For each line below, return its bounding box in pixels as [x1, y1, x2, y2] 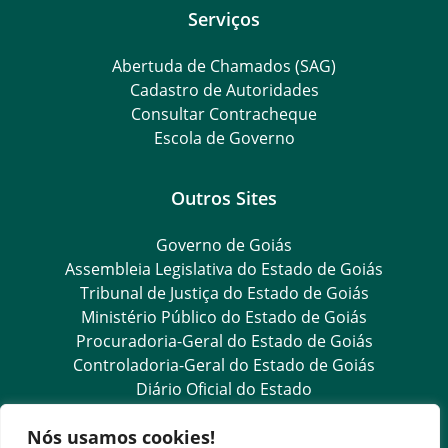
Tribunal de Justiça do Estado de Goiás [79, 282, 369, 305]
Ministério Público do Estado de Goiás [81, 306, 367, 329]
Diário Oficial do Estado [136, 378, 312, 401]
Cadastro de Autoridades [129, 79, 319, 102]
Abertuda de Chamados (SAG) [112, 55, 336, 78]
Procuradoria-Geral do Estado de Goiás [75, 330, 373, 353]
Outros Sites [171, 185, 277, 211]
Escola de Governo [153, 127, 295, 150]
